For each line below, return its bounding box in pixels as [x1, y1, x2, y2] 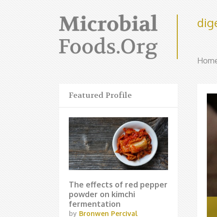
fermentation [69, 199, 121, 209]
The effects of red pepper [69, 179, 168, 189]
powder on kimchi [69, 189, 135, 199]
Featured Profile [69, 90, 132, 100]
